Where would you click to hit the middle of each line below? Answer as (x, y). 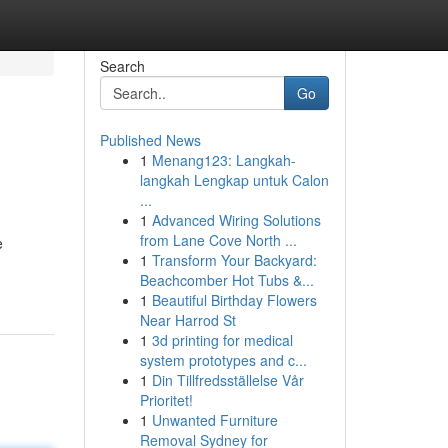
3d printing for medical (222, 340)
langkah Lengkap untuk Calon (234, 180)
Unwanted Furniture (214, 420)
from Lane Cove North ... (218, 240)
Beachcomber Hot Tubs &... (226, 280)
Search (122, 66)
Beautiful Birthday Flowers (234, 300)
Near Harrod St (187, 320)
